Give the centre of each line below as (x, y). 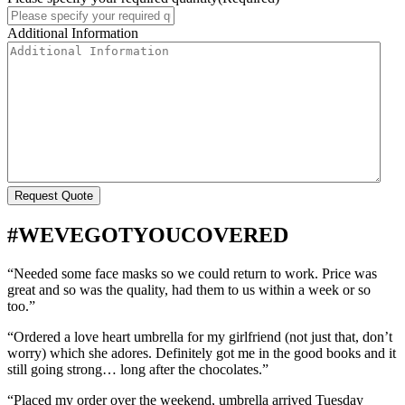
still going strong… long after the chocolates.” (138, 369)
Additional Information (73, 33)
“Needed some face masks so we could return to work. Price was (192, 273)
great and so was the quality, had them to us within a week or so (189, 289)
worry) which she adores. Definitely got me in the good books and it (202, 353)
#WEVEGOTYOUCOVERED (148, 235)
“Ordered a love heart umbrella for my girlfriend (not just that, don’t (200, 336)
